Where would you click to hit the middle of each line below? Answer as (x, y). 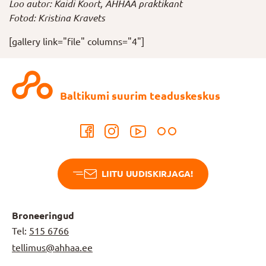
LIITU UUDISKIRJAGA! (147, 174)
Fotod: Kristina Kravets (57, 18)
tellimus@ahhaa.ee (52, 248)
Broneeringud (43, 216)
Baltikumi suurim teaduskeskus (139, 96)
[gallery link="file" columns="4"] (77, 42)
